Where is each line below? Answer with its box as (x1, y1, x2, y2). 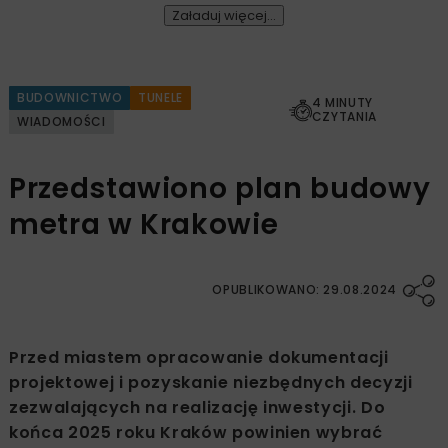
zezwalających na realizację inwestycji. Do (9, 396, 386, 420)
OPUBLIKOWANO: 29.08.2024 (212, 281, 397, 299)
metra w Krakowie (9, 205, 279, 245)
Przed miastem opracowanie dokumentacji (9, 346, 389, 370)
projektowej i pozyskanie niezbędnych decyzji (9, 371, 413, 395)
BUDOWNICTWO (17, 89, 123, 107)
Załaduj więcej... (172, 6, 276, 26)
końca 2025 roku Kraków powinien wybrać (9, 421, 383, 445)
